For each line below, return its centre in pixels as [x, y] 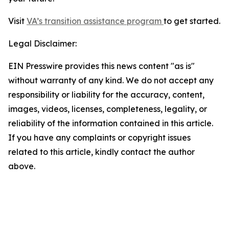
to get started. [192, 21]
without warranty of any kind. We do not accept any [111, 80]
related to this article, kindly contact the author [101, 152]
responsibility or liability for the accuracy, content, [106, 95]
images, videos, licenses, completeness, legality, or [108, 109]
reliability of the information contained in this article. [111, 123]
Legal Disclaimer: [42, 43]
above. [22, 166]
